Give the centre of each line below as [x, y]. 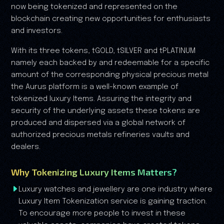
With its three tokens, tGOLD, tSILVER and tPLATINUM [103, 51]
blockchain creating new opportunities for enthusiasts [111, 19]
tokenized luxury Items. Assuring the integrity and [101, 99]
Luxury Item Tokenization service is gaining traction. [113, 202]
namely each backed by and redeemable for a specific [110, 63]
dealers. [26, 147]
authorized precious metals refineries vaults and [100, 135]
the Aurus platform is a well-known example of [95, 87]
